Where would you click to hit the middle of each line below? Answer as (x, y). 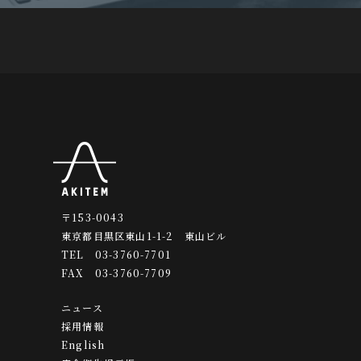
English (83, 344)
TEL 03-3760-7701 (116, 254)
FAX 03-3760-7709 (116, 272)
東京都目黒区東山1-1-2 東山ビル (144, 235)
